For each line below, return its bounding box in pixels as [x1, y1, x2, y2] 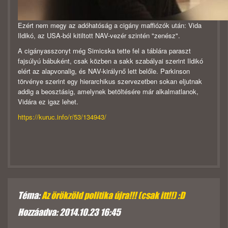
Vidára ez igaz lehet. [18, 97, 78, 107]
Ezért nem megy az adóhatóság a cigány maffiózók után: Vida [18, 20, 202, 31]
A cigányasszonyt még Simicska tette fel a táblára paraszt [18, 46, 191, 56]
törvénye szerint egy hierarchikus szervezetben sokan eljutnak [18, 76, 202, 87]
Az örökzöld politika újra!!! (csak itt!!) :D [42, 190, 185, 202]
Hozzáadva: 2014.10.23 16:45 [18, 207, 121, 218]
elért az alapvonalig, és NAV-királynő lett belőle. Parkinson [18, 66, 190, 76]
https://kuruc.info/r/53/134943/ [18, 112, 106, 122]
